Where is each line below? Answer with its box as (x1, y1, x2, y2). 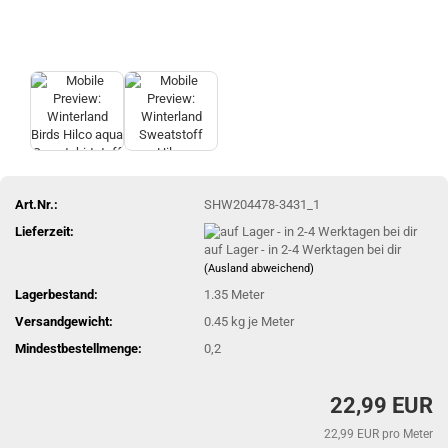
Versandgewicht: (15, 314, 113, 330)
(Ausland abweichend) (204, 262, 315, 276)
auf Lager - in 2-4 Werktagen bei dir (204, 242, 402, 258)
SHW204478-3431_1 (204, 196, 321, 212)
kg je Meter (228, 314, 295, 330)
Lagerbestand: (15, 287, 98, 303)
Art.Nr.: (15, 196, 58, 212)
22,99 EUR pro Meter (324, 426, 433, 441)
